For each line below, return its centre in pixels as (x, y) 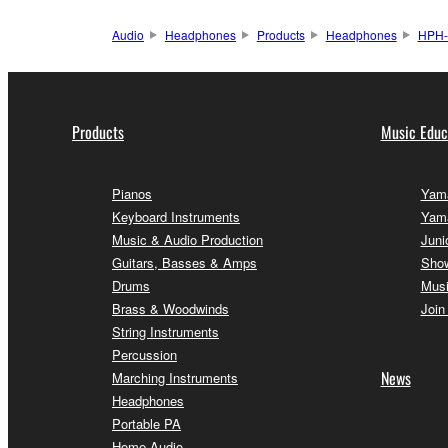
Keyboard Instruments (176, 216)
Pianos (132, 193)
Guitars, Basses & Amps (184, 262)
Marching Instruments (175, 377)
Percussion (144, 354)
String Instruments (165, 331)
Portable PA (146, 423)
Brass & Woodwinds (170, 308)
